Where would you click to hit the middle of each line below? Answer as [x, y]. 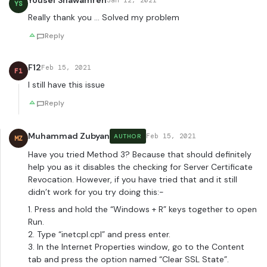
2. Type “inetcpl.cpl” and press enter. [99, 235]
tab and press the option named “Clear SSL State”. [128, 260]
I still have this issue [66, 85]
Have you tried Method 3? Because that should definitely [140, 155]
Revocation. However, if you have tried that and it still [133, 180]
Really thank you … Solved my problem [104, 18]
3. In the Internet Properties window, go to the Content [136, 247]
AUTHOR [128, 136]
